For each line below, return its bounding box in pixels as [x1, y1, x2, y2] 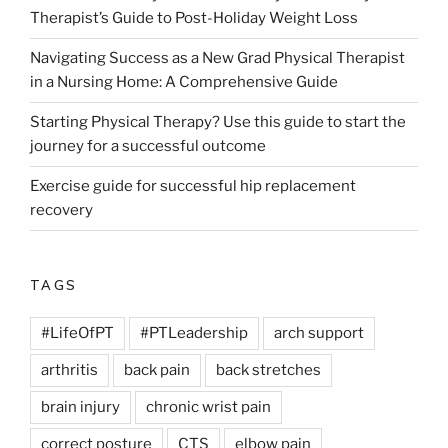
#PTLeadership [140, 324, 248, 342]
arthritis [41, 361, 98, 379]
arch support [274, 324, 364, 342]
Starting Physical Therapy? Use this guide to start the [30, 113, 406, 131]
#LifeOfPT [41, 324, 114, 342]
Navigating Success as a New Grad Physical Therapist [30, 49, 405, 67]
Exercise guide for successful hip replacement [30, 177, 356, 195]
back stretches [216, 361, 321, 379]
